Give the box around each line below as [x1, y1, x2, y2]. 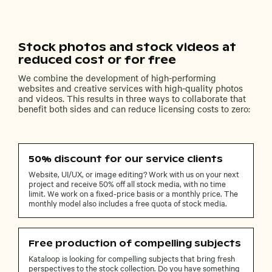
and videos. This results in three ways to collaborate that [18, 92, 246, 104]
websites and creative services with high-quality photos [18, 81, 243, 94]
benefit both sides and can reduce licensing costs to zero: [18, 102, 250, 115]
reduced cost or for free [18, 53, 176, 67]
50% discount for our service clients [29, 152, 223, 165]
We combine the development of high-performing [18, 71, 216, 84]
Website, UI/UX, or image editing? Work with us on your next [29, 168, 239, 179]
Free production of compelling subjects [29, 237, 241, 249]
